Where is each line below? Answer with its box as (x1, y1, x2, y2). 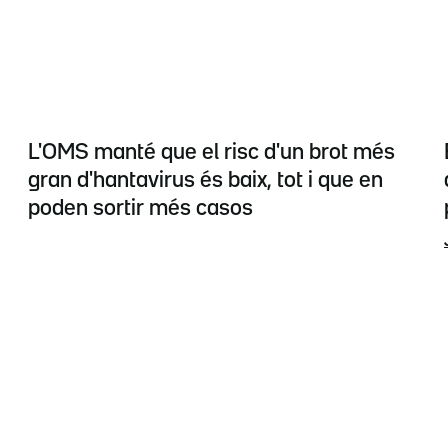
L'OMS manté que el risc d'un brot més (28, 142, 395, 163)
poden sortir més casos (28, 198, 253, 219)
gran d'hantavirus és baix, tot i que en (28, 170, 383, 191)
